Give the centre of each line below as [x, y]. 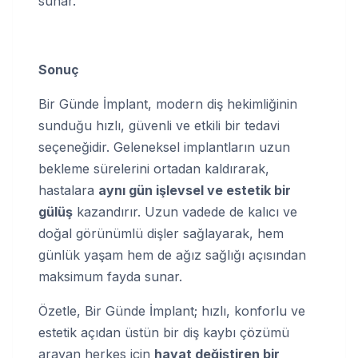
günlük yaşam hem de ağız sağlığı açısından [172, 255]
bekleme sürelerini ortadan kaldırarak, [154, 169]
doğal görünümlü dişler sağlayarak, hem [161, 234]
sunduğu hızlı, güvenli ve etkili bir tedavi [159, 126]
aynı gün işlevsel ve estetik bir [195, 191]
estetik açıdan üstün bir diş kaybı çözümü [164, 333]
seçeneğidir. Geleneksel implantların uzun [164, 147]
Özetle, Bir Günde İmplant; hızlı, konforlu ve [172, 311]
